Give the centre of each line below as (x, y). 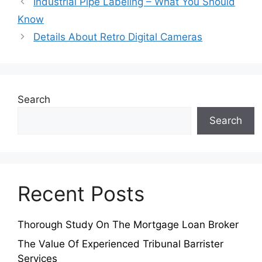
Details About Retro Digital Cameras (118, 37)
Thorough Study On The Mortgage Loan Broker (128, 224)
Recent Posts (81, 193)
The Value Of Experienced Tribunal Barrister (120, 244)
